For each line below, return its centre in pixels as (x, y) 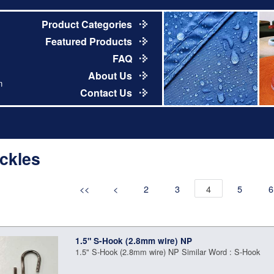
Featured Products (90, 41)
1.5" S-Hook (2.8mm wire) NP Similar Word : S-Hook (168, 251)
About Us (111, 75)
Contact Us (107, 92)
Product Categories (88, 24)
